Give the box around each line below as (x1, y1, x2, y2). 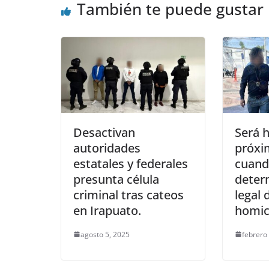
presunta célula (73, 171, 159, 187)
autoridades (73, 139, 141, 156)
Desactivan (73, 124, 135, 141)
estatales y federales (73, 155, 188, 172)
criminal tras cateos (73, 186, 184, 203)
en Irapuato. (73, 202, 141, 219)
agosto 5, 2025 (80, 229, 130, 240)
